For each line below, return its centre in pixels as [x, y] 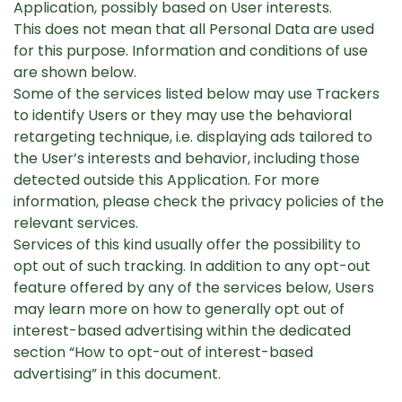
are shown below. [75, 72]
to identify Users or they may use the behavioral [183, 115]
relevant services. [76, 223]
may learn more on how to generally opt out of [179, 309]
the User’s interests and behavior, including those [187, 158]
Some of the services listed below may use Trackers [197, 94]
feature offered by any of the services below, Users [194, 288]
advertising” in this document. [117, 374]
